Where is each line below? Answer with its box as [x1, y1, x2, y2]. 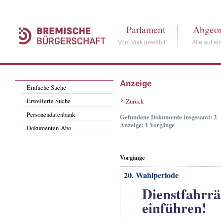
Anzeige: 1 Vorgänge [119, 120, 175, 130]
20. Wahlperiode [123, 169, 179, 181]
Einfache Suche [27, 82, 67, 92]
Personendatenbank [27, 110, 75, 119]
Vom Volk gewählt [118, 39, 166, 46]
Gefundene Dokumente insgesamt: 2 [119, 112, 217, 122]
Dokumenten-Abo [27, 123, 72, 132]
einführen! [142, 197, 207, 218]
